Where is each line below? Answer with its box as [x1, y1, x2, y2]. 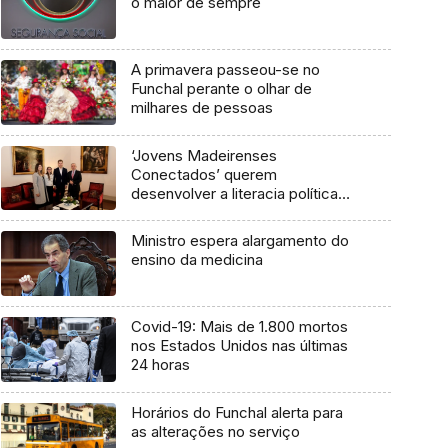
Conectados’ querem [130, 164, 277, 184]
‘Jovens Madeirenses [130, 145, 277, 165]
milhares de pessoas [130, 98, 273, 118]
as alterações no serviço [130, 421, 300, 441]
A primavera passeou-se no [130, 60, 320, 80]
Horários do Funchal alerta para [130, 402, 343, 422]
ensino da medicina [130, 250, 263, 270]
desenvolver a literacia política [130, 183, 338, 203]
